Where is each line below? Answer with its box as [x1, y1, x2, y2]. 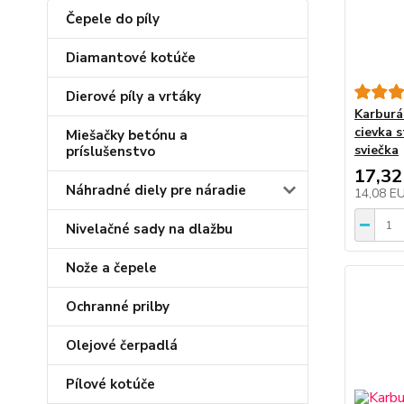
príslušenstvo [66, 142, 155, 161]
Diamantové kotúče [66, 49, 196, 67]
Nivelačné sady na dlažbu [66, 220, 233, 238]
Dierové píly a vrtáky [66, 87, 201, 106]
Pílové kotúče [66, 375, 155, 393]
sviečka [353, 142, 399, 159]
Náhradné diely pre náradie [66, 181, 246, 199]
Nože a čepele [66, 259, 157, 277]
